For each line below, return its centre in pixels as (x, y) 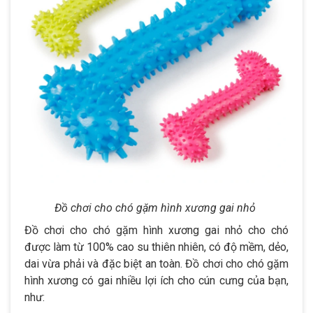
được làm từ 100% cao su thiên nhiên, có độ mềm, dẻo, (156, 247)
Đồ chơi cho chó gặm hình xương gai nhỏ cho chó (156, 230)
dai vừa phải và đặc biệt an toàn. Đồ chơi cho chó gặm (156, 263)
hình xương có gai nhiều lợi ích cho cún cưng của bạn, (156, 280)
